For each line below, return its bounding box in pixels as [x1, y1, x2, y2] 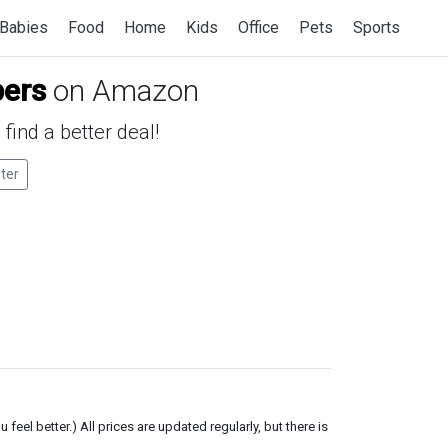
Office [238, 18, 279, 37]
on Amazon [46, 73, 199, 108]
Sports [353, 18, 400, 37]
